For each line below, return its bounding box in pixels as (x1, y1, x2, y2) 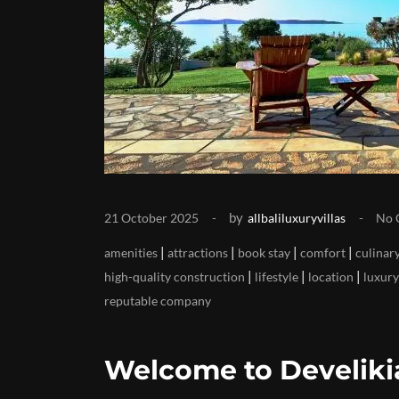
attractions (167, 245, 228, 260)
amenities (104, 245, 158, 260)
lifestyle (255, 269, 298, 284)
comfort (300, 245, 346, 260)
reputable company (104, 293, 211, 308)
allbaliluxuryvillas (248, 210, 346, 225)
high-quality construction (104, 269, 245, 284)
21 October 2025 (104, 210, 199, 225)
